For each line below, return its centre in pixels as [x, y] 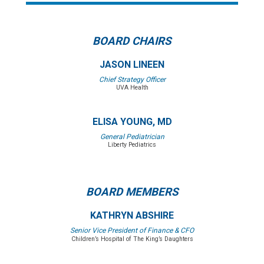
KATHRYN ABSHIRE [132, 216]
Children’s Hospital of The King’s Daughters [132, 239]
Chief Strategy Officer [132, 79]
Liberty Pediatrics [132, 145]
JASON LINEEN [132, 65]
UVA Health [132, 88]
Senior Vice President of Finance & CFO [132, 230]
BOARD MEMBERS [132, 192]
